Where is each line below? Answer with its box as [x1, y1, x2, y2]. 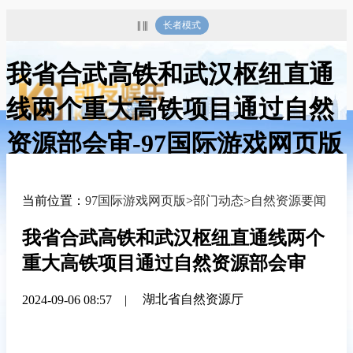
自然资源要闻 [251, 193, 326, 207]
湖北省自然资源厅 [143, 292, 243, 306]
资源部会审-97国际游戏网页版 [6, 129, 343, 158]
